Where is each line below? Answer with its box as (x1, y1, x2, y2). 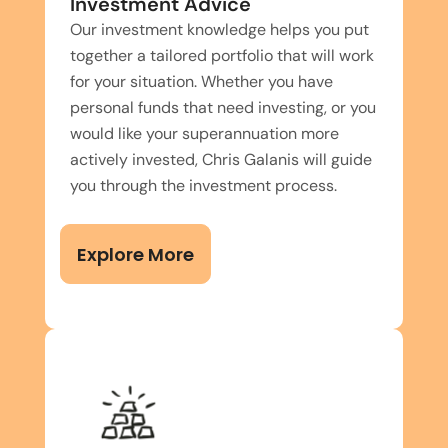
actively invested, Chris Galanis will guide (70, 148, 372, 170)
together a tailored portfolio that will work (70, 44, 374, 66)
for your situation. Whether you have (70, 70, 333, 92)
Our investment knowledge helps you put (70, 18, 369, 40)
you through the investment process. (70, 174, 337, 196)
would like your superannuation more (70, 122, 339, 144)
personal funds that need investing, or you (70, 96, 376, 118)
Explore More (77, 241, 194, 267)
